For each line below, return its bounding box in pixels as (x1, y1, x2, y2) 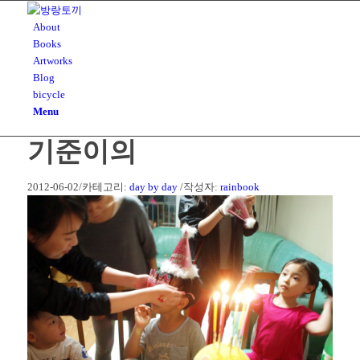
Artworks (32, 55, 72, 67)
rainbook (219, 181, 260, 193)
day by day (129, 181, 178, 193)
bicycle (32, 88, 65, 100)
